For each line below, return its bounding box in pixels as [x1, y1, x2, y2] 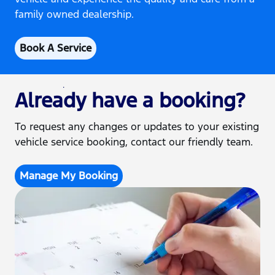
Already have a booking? [15, 88, 245, 114]
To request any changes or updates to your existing [15, 120, 259, 134]
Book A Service [20, 41, 91, 55]
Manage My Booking [20, 169, 118, 183]
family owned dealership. [15, 7, 134, 21]
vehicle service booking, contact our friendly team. [15, 135, 253, 149]
